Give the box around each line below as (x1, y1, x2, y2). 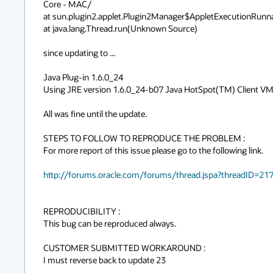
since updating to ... (43, 47, 115, 58)
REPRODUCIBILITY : (43, 205, 120, 217)
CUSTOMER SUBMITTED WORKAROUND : (43, 242, 205, 253)
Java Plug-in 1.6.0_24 (43, 71, 123, 83)
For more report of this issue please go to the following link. (43, 144, 263, 156)
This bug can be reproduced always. (43, 218, 176, 229)
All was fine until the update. (43, 108, 147, 119)
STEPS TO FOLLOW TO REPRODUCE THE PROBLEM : (43, 132, 245, 144)
